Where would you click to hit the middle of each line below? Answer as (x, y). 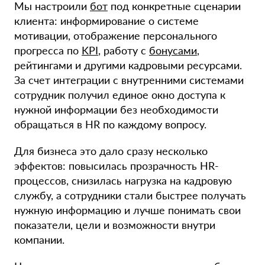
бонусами (173, 51)
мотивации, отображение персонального (116, 36)
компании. (39, 240)
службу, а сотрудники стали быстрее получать (130, 195)
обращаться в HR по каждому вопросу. (110, 125)
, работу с (124, 51)
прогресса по (48, 51)
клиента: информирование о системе (106, 21)
